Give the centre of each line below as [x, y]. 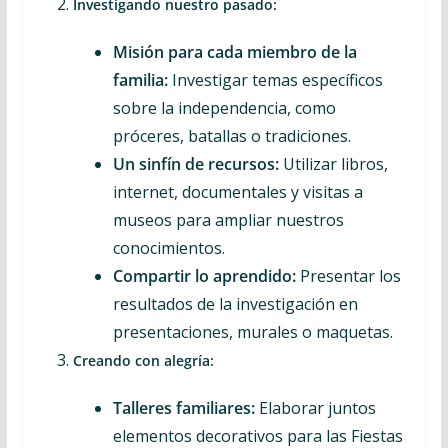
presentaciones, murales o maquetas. [252, 332]
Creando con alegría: [143, 360]
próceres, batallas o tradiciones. [231, 136]
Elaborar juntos [315, 408]
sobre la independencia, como [224, 108]
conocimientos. [168, 248]
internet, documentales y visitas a [237, 192]
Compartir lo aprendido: [204, 276]
